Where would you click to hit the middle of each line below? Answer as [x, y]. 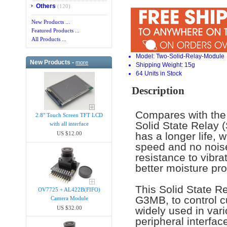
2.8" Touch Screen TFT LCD [69, 115]
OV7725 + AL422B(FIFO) [69, 189]
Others [46, 6]
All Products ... [49, 39]
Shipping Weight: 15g [166, 65]
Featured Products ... [56, 31]
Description [158, 90]
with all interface [69, 124]
